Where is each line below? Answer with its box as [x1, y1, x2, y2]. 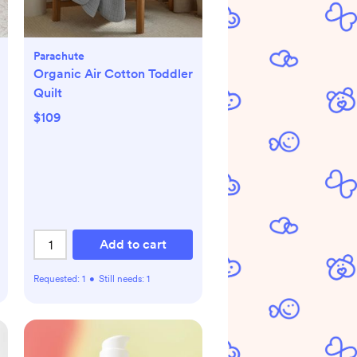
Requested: [33, 273, 82, 284]
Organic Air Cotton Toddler [33, 66, 193, 81]
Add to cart [99, 237, 167, 252]
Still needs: [99, 273, 147, 284]
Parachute [33, 49, 84, 62]
